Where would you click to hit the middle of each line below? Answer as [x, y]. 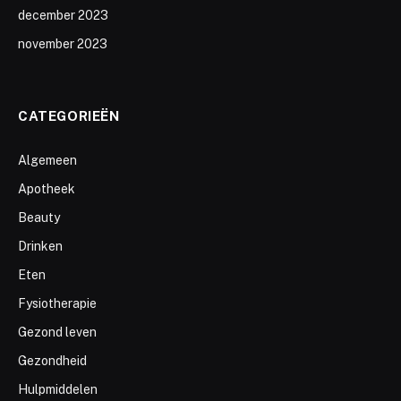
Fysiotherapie [57, 304]
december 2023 [63, 16]
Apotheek [47, 189]
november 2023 [63, 44]
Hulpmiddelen [58, 390]
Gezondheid [52, 361]
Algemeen [47, 161]
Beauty [39, 218]
